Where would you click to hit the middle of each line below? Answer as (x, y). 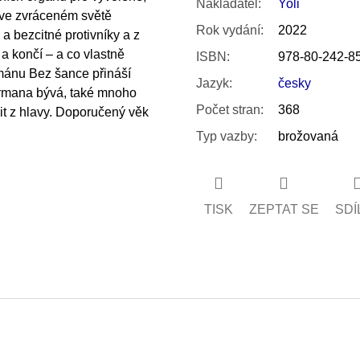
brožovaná (308, 136)
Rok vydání (228, 30)
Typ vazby (225, 136)
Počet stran (228, 109)
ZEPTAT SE (284, 209)
